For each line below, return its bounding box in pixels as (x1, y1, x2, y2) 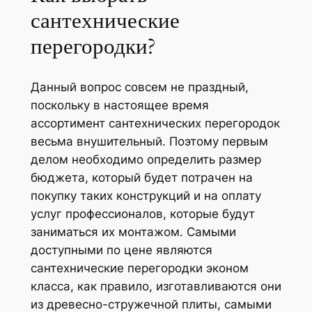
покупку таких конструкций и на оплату (30, 188, 261, 203)
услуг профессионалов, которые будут (30, 206, 255, 221)
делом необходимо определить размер (30, 152, 261, 166)
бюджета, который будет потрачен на (30, 170, 253, 185)
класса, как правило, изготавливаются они (30, 279, 281, 293)
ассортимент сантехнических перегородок (30, 116, 280, 130)
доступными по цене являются (30, 242, 212, 257)
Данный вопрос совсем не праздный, (30, 79, 249, 94)
